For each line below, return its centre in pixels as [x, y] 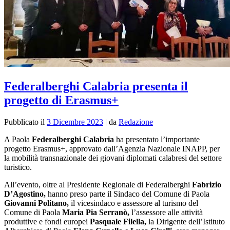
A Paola [18, 140]
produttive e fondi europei [47, 222]
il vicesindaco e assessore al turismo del [135, 203]
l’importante [180, 140]
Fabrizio [207, 185]
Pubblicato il [25, 122]
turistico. [18, 167]
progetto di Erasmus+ [61, 100]
